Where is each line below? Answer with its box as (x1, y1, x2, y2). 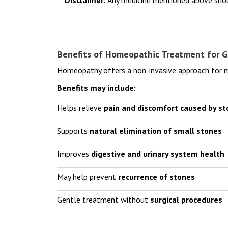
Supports (57, 125, 90, 136)
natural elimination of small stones (90, 125, 222, 136)
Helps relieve (57, 102, 104, 113)
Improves (57, 148, 91, 159)
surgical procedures (150, 194, 222, 205)
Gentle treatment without (57, 194, 150, 205)
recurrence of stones (118, 171, 195, 182)
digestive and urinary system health (91, 148, 224, 159)
